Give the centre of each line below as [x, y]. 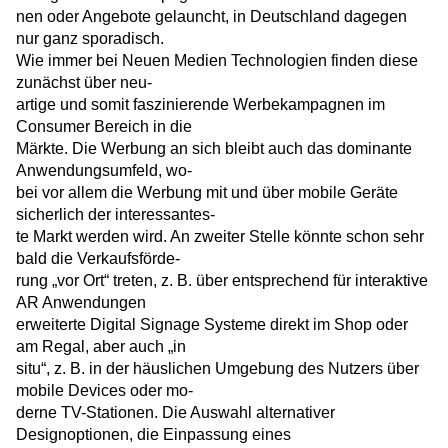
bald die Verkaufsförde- [98, 259]
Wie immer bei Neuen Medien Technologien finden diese [217, 61]
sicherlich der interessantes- [115, 215]
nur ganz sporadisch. [90, 39]
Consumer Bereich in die [104, 127]
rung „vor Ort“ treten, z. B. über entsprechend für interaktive [222, 281]
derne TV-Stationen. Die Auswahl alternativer [175, 413]
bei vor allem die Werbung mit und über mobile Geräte [207, 193]
